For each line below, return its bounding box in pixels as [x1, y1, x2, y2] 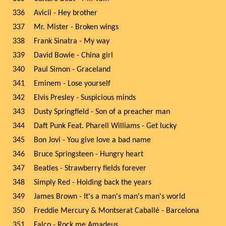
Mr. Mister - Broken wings [34, 23, 119, 31]
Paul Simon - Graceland [34, 66, 110, 74]
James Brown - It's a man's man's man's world [34, 193, 185, 201]
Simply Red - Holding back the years [34, 179, 151, 187]
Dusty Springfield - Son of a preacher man [34, 108, 170, 116]
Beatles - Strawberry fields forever [34, 164, 146, 173]
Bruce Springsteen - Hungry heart [34, 150, 143, 158]
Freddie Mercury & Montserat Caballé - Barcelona [34, 207, 199, 215]
